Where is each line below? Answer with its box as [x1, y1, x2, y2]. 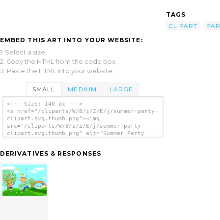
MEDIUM [68, 85, 97, 93]
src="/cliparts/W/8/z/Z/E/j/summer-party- [6, 123, 144, 130]
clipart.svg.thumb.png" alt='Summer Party [6, 130, 144, 137]
